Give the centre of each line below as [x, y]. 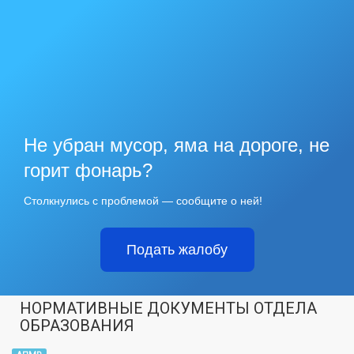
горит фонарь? [88, 170]
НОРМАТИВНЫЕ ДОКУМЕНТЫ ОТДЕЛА [168, 308]
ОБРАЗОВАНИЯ [77, 325]
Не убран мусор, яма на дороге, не [177, 145]
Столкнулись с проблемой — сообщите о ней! [143, 200]
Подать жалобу [177, 249]
